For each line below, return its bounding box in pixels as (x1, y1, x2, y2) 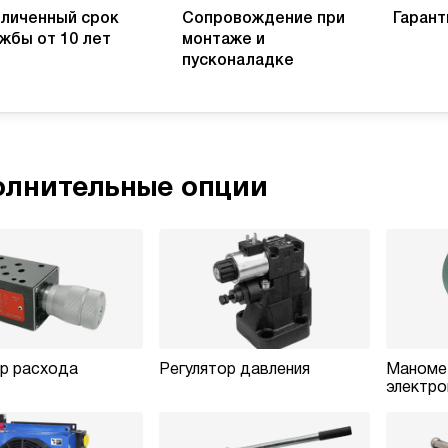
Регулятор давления (158, 362, 310, 377)
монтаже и (182, 32, 266, 47)
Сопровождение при (182, 11, 346, 26)
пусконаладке (182, 53, 295, 68)
